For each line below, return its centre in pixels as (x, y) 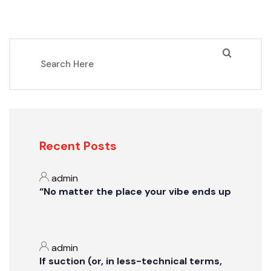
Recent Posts (78, 146)
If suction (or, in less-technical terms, (131, 261)
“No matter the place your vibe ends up (135, 191)
